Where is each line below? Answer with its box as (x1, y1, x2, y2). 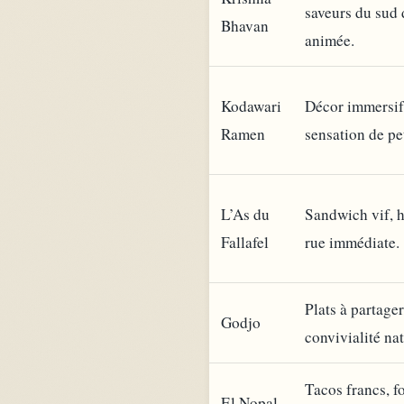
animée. (305, 29, 354, 50)
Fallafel (221, 231, 269, 252)
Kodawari (221, 95, 281, 116)
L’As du (221, 203, 270, 225)
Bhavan (221, 14, 269, 36)
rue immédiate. (305, 231, 399, 252)
